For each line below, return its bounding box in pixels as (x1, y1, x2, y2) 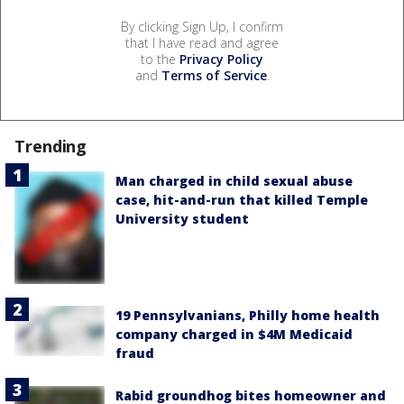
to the (141, 50, 179, 69)
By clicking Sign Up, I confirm (121, 18, 283, 36)
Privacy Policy (179, 50, 263, 69)
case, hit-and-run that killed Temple (115, 191, 368, 209)
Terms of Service (161, 67, 267, 85)
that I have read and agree (125, 34, 279, 52)
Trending (14, 135, 87, 158)
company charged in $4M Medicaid (115, 325, 353, 343)
